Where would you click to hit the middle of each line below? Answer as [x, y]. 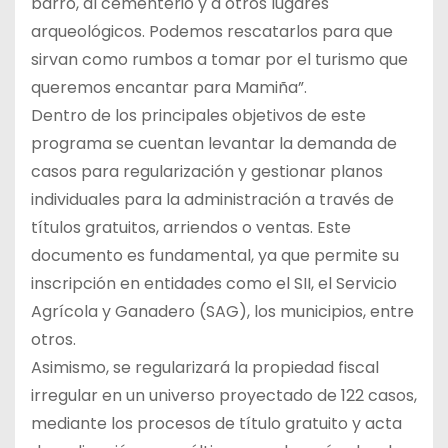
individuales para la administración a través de [212, 199]
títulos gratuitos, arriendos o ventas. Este [191, 227]
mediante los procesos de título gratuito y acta [216, 423]
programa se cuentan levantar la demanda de [214, 143]
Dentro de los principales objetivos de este [198, 115]
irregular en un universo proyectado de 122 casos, [224, 395]
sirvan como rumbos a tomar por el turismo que [219, 59]
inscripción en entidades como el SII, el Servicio [214, 283]
